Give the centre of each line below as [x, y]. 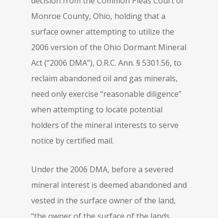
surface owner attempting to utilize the [103, 32]
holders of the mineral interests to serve [105, 125]
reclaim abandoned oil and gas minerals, [104, 78]
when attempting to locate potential [97, 109]
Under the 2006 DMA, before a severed [102, 169]
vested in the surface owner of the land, [103, 200]
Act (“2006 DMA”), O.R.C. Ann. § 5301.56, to [106, 63]
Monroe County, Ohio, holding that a [98, 16]
